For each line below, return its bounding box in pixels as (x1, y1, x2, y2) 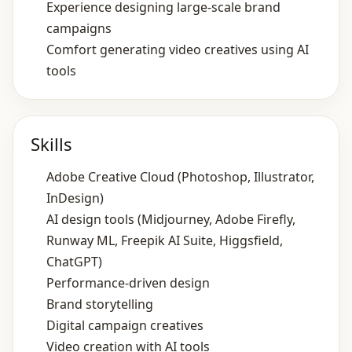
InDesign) (46, 189, 104, 207)
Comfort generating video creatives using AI (46, 41, 309, 58)
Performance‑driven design (46, 274, 210, 291)
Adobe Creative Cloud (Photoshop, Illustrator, (46, 168, 314, 185)
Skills (31, 132, 72, 156)
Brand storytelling (46, 295, 153, 313)
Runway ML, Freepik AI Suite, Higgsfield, (46, 232, 283, 249)
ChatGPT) (46, 253, 102, 270)
